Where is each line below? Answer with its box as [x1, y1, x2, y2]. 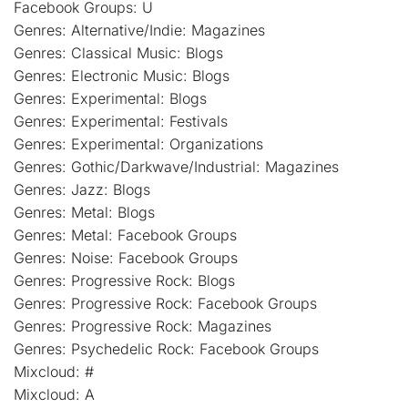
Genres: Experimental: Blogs [14, 88, 207, 107]
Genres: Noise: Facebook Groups [14, 248, 238, 267]
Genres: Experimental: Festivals [14, 111, 228, 130]
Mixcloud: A [14, 384, 95, 403]
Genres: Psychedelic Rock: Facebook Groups [14, 339, 319, 358]
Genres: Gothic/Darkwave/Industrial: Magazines [14, 157, 339, 176]
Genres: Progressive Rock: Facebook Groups [14, 293, 317, 312]
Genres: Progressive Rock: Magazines [14, 316, 271, 335]
